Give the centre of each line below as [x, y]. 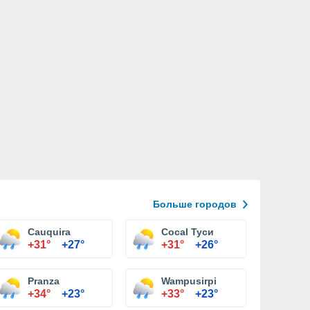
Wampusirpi [189, 281]
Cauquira [49, 232]
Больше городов [195, 204]
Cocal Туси [188, 232]
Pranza [44, 281]
